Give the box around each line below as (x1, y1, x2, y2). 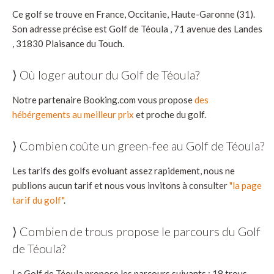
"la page (229, 180, 262, 191)
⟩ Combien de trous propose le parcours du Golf (12, 224, 261, 239)
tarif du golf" (12, 194, 64, 206)
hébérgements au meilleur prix (12, 109, 134, 120)
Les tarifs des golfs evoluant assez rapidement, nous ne (12, 165, 235, 177)
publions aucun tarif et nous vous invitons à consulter (12, 180, 229, 191)
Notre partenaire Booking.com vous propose (12, 94, 194, 106)
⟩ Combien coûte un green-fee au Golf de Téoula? (12, 138, 264, 154)
